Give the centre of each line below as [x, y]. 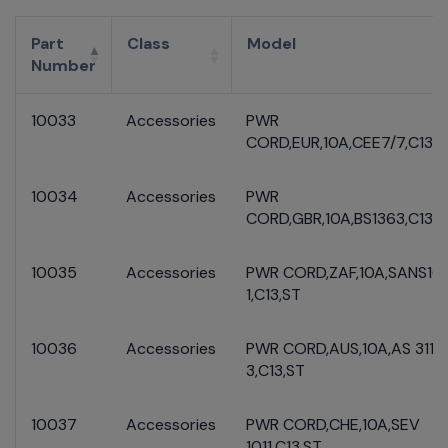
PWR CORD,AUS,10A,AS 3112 [344, 349]
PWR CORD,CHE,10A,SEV [333, 425]
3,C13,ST [275, 371]
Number [63, 66]
